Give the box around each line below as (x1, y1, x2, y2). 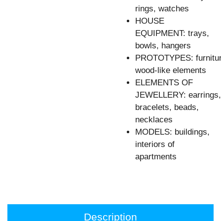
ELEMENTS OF (135, 78, 193, 88)
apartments (135, 152, 177, 162)
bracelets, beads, (135, 103, 199, 112)
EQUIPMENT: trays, (135, 29, 209, 38)
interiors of (135, 140, 175, 149)
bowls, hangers (135, 41, 191, 51)
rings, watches (135, 4, 189, 14)
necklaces (135, 115, 173, 125)
